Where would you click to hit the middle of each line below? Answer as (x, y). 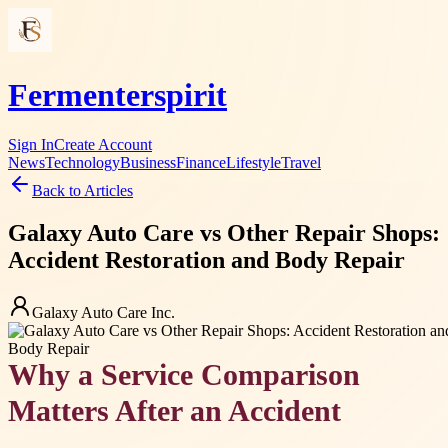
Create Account (103, 144)
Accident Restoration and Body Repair (206, 259)
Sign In (31, 144)
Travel (301, 162)
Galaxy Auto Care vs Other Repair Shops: (224, 232)
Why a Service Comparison (184, 374)
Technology (82, 162)
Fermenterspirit (117, 95)
